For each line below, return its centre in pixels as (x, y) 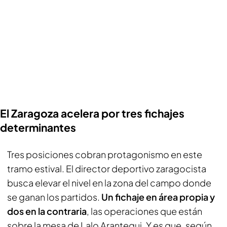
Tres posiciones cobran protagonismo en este (105, 154)
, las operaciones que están (144, 211)
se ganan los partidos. (54, 197)
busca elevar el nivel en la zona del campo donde (109, 182)
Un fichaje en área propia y (158, 197)
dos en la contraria (47, 211)
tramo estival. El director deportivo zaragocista (107, 168)
